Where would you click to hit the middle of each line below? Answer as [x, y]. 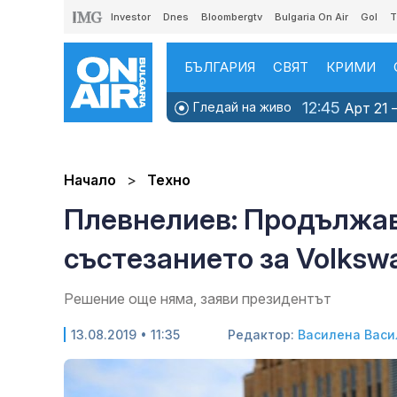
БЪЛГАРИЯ [220, 67]
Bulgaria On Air [311, 17]
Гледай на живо [241, 107]
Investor [131, 17]
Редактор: [263, 335]
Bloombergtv [232, 17]
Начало [90, 180]
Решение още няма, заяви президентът [198, 299]
